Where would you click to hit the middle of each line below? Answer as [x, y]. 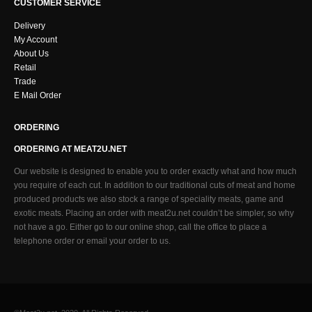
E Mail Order [38, 95]
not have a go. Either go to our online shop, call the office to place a [140, 227]
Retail [25, 67]
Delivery [30, 25]
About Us [31, 53]
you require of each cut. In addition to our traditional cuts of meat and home [155, 185]
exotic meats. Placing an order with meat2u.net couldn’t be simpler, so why [154, 213]
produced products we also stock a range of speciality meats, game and [149, 199]
